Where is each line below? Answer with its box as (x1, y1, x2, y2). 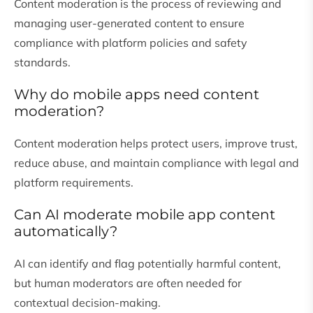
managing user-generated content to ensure (14, 16, 245, 31)
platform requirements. (14, 175, 133, 190)
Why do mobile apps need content (14, 86, 259, 103)
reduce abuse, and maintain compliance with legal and (14, 156, 299, 170)
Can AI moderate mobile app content (14, 206, 275, 224)
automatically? (14, 223, 117, 240)
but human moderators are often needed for (14, 276, 242, 291)
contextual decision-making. (14, 296, 161, 310)
